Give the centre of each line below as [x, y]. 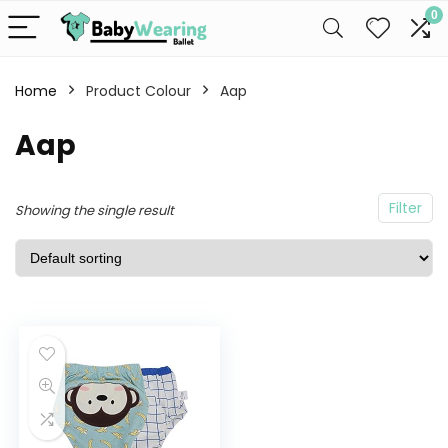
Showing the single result [94, 210]
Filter [405, 208]
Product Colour [138, 91]
